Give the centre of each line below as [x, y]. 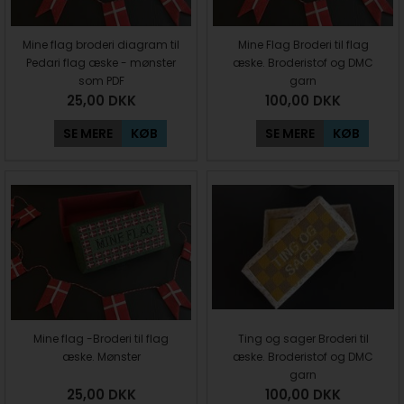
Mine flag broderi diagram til [101, 45]
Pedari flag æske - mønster [101, 63]
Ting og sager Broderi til [303, 339]
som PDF [101, 81]
